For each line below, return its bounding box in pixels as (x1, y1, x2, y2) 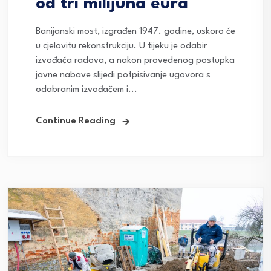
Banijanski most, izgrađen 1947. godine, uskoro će (36, 27, 235, 36)
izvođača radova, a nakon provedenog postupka (36, 56, 235, 65)
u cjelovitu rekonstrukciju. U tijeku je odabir (36, 41, 207, 51)
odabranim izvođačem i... (36, 85, 137, 94)
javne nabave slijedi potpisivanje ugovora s (36, 70, 211, 80)
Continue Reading (36, 116, 116, 126)
